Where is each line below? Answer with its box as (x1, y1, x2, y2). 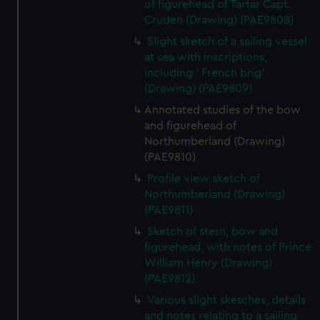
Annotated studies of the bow (144, 104, 301, 116)
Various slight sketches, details (147, 294, 306, 306)
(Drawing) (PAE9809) (144, 83, 253, 94)
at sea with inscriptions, (144, 51, 268, 63)
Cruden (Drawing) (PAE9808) (144, 14, 294, 26)
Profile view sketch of (147, 173, 261, 184)
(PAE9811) (144, 204, 194, 216)
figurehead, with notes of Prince (144, 241, 312, 253)
